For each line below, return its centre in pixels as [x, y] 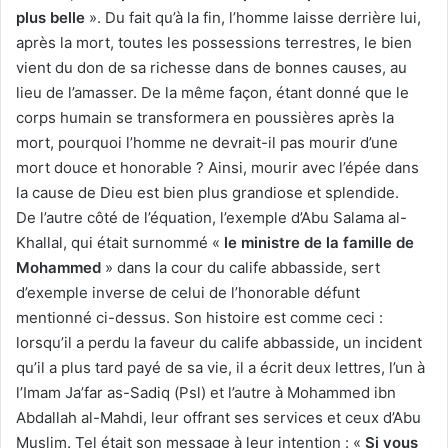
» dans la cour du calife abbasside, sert [242, 268]
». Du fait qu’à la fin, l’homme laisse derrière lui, [253, 18]
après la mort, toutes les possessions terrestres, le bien [214, 43]
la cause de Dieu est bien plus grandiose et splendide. [207, 193]
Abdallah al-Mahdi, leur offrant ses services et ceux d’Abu [218, 418]
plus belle [50, 18]
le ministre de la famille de [319, 243]
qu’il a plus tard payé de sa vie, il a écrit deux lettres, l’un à [220, 368]
